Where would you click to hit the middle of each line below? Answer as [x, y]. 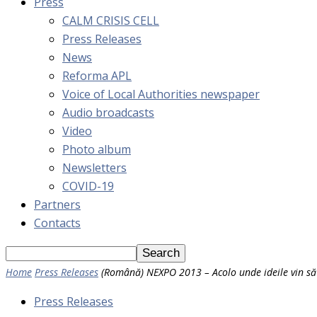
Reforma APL [97, 76]
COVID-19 [88, 186]
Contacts [57, 223]
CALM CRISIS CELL [111, 21]
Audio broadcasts [108, 113]
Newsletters [94, 168]
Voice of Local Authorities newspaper [161, 94]
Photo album [97, 149]
